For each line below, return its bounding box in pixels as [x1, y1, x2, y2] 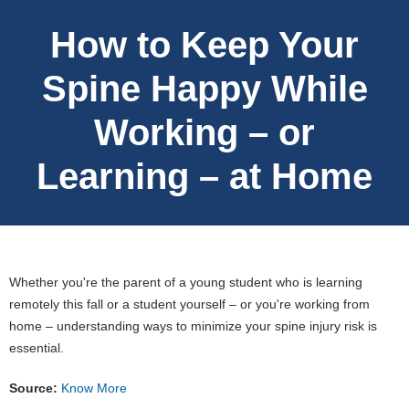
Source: [9, 380, 58, 395]
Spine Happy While [41, 68, 368, 109]
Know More [61, 380, 127, 395]
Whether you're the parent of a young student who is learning [9, 274, 362, 289]
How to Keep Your [50, 24, 359, 65]
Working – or [94, 111, 315, 152]
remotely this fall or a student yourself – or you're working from [9, 296, 370, 311]
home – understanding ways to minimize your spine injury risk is [9, 318, 377, 333]
